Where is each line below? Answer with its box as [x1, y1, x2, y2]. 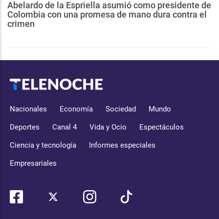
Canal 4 [52, 123, 77, 132]
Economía [60, 105, 93, 114]
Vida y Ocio [89, 123, 127, 132]
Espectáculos [139, 123, 184, 132]
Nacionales [10, 105, 47, 114]
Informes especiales [89, 141, 155, 150]
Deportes [10, 123, 40, 132]
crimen [7, 19, 35, 29]
